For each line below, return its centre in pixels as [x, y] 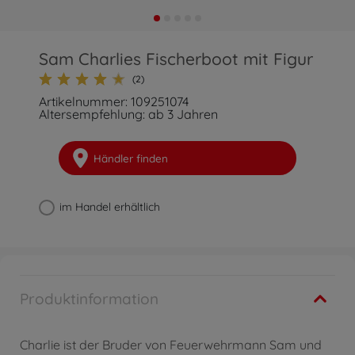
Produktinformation [89, 299]
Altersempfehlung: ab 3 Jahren [129, 114]
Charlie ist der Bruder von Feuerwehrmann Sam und [171, 345]
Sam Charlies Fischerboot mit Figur [176, 59]
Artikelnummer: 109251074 [114, 101]
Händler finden [130, 158]
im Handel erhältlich [110, 207]
